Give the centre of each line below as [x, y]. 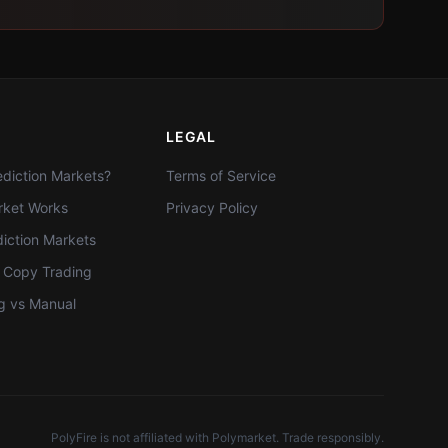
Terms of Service [221, 175]
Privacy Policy [212, 207]
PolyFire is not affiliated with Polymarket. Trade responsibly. [217, 437]
